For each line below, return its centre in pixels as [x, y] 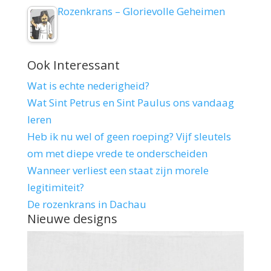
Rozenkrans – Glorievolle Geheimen [141, 11]
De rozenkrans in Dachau [87, 204]
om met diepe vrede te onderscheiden [117, 154]
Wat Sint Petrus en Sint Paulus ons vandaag [130, 103]
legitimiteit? [55, 188]
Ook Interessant [73, 65]
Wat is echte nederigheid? [88, 86]
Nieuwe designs [72, 219]
